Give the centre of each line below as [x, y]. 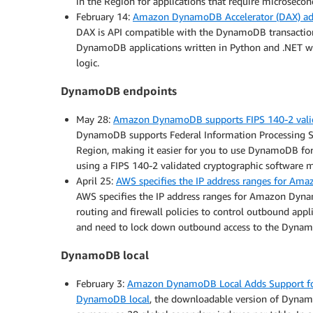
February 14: [104, 16]
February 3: [102, 283]
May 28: [95, 119]
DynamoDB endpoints [119, 91]
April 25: [96, 180]
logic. [88, 63]
